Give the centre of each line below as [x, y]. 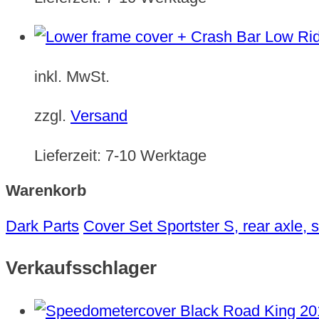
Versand [99, 116]
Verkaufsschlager [81, 268]
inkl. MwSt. [72, 76]
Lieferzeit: [70, 155]
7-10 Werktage [156, 155]
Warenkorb [46, 190]
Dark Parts [42, 226]
